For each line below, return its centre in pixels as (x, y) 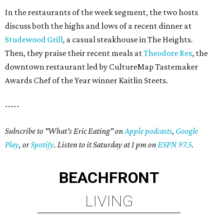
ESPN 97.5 (175, 145)
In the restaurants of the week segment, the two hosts (101, 12)
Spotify (42, 145)
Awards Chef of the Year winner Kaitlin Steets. (86, 81)
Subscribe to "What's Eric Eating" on (65, 131)
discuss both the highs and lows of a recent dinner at (98, 26)
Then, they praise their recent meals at (74, 53)
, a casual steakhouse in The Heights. (128, 40)
